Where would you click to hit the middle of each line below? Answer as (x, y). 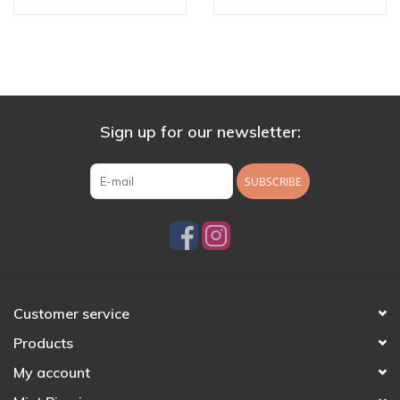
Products (43, 343)
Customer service (71, 313)
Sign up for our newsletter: (200, 132)
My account (52, 372)
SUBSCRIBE (273, 182)
